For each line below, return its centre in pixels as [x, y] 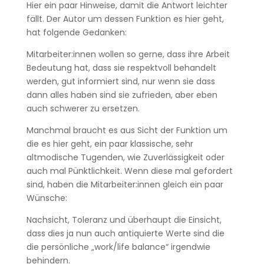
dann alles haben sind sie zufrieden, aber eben [122, 95]
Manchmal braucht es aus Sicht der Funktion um [127, 130]
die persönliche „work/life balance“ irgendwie [118, 247]
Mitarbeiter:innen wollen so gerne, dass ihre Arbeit [128, 54]
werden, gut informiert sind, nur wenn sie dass [121, 81]
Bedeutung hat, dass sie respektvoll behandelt [121, 68]
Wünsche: [48, 198]
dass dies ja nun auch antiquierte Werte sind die [125, 233]
